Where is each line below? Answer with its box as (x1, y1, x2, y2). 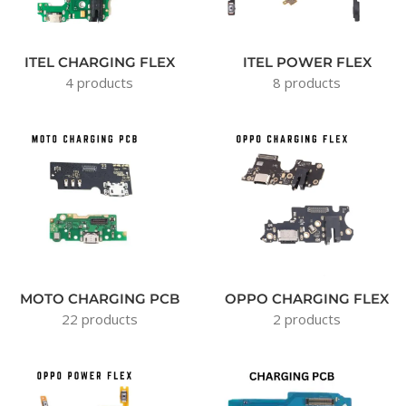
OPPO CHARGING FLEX (225, 290, 389, 308)
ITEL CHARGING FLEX (24, 53, 175, 72)
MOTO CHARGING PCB (19, 290, 179, 308)
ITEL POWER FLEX (242, 53, 372, 72)
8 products (273, 73, 341, 92)
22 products (61, 310, 138, 329)
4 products (65, 73, 133, 92)
